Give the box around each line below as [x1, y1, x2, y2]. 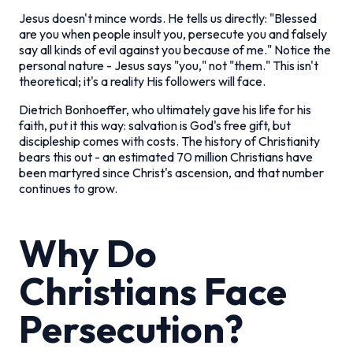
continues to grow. [19, 180, 117, 196]
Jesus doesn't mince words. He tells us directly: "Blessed [19, 9, 317, 26]
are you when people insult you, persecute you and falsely [19, 25, 327, 42]
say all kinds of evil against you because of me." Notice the [19, 41, 331, 58]
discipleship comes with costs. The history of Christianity [19, 132, 320, 149]
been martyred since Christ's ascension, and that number [19, 164, 324, 180]
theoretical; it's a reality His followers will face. [19, 72, 266, 89]
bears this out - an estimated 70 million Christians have [19, 148, 313, 165]
